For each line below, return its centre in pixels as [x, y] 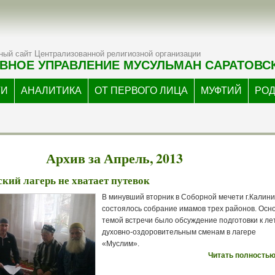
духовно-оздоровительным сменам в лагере [179, 232]
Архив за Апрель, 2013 [114, 158]
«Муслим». [121, 244]
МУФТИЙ [221, 91]
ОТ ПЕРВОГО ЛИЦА [141, 91]
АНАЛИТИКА [51, 91]
